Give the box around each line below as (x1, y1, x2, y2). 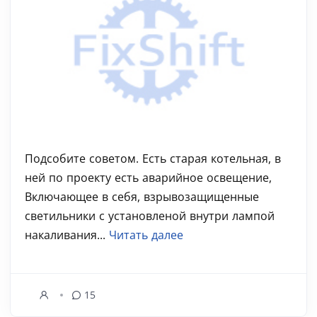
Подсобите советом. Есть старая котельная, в (25, 151, 281, 166)
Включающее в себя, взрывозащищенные (25, 189, 259, 204)
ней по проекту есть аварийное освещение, (25, 170, 272, 185)
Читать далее (109, 227, 183, 243)
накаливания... (25, 227, 109, 243)
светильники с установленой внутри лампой (25, 208, 275, 224)
